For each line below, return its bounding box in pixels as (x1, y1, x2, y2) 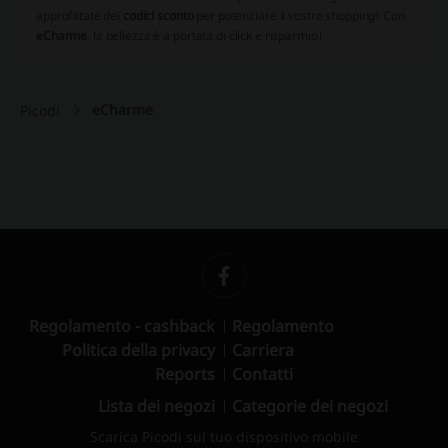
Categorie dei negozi (232, 395, 388, 417)
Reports (155, 363, 215, 385)
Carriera (232, 339, 294, 361)
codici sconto (122, 7, 194, 25)
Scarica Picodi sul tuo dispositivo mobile (90, 427, 358, 446)
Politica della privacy (62, 339, 215, 361)
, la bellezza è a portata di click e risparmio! (87, 27, 323, 45)
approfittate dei (36, 7, 123, 25)
